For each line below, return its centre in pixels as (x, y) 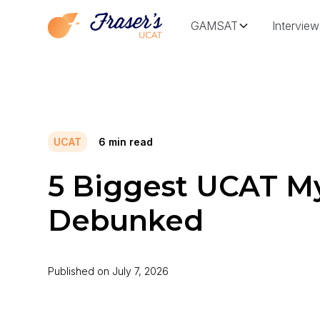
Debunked (126, 220)
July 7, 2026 (141, 271)
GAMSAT (215, 26)
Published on (79, 271)
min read (130, 142)
